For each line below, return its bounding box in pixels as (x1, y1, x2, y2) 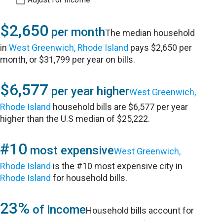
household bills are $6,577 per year (51, 102, 188, 112)
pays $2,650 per (128, 42, 192, 53)
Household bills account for (86, 205, 194, 216)
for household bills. (51, 173, 128, 183)
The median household (105, 28, 195, 38)
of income (30, 203, 86, 217)
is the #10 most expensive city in (51, 161, 183, 171)
